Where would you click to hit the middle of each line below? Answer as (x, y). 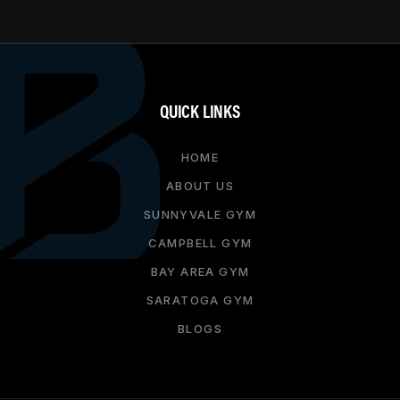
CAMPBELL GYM (200, 242)
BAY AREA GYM (200, 271)
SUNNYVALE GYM (200, 214)
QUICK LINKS (200, 110)
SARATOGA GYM (200, 300)
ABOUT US (200, 185)
